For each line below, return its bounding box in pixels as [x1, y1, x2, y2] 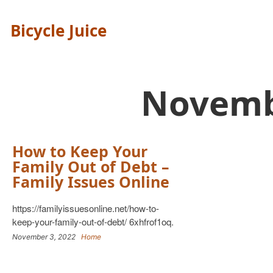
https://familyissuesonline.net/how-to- [12, 202, 159, 214]
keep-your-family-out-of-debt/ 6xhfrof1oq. [12, 215, 174, 228]
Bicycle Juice [10, 19, 107, 41]
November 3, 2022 [12, 232, 81, 241]
